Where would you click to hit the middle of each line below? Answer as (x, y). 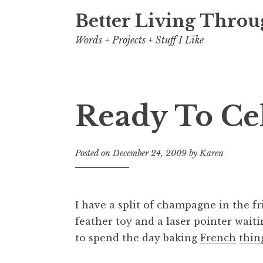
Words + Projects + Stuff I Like (139, 40)
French (218, 238)
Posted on (94, 154)
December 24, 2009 (150, 154)
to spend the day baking (138, 238)
